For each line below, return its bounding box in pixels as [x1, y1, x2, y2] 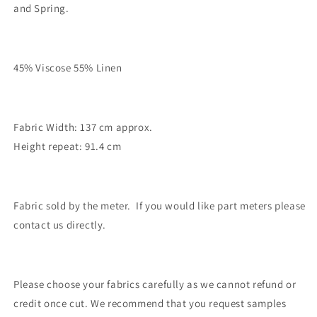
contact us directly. [13, 218, 106, 231]
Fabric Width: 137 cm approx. [13, 120, 153, 134]
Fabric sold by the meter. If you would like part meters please [13, 199, 306, 212]
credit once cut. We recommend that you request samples [13, 296, 287, 310]
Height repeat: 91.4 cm [13, 139, 122, 153]
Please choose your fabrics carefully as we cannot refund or [13, 277, 296, 291]
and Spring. [13, 1, 69, 15]
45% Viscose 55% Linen [13, 61, 122, 74]
